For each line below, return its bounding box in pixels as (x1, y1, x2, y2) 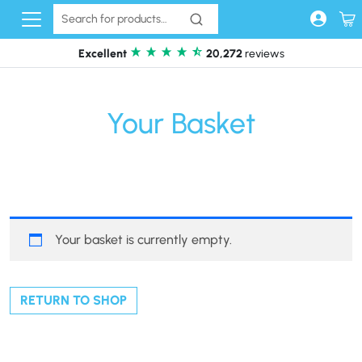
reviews (242, 47, 284, 61)
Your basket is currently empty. (55, 232, 232, 247)
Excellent (78, 47, 127, 61)
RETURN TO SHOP (20, 293, 127, 308)
